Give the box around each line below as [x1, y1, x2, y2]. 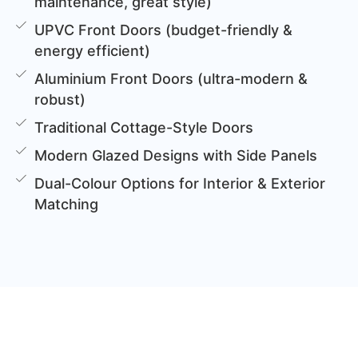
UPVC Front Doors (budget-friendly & [34, 22, 293, 39]
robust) [34, 91, 86, 109]
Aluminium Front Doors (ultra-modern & [34, 70, 308, 88]
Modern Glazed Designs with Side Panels [34, 147, 318, 165]
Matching [34, 196, 99, 213]
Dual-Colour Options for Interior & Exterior [34, 175, 326, 193]
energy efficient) [34, 42, 151, 60]
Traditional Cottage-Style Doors [34, 119, 254, 137]
